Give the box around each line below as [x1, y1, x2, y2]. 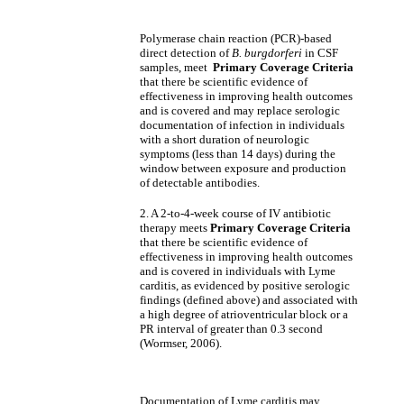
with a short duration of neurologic [140, 133, 309, 146]
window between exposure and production [140, 161, 346, 175]
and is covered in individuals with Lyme [140, 264, 335, 278]
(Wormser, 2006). [140, 336, 222, 350]
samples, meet [140, 60, 213, 74]
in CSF [302, 46, 338, 60]
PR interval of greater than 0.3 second [140, 322, 323, 335]
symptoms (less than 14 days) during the [140, 147, 335, 161]
